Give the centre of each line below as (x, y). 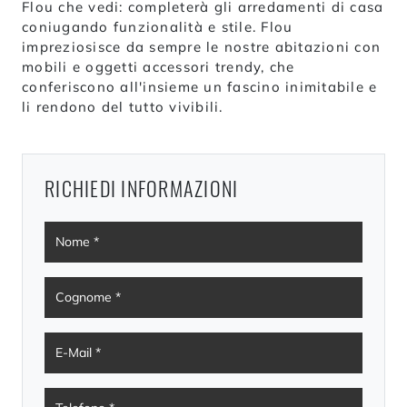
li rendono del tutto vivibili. (123, 106)
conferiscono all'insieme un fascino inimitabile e (200, 86)
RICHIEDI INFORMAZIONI (142, 188)
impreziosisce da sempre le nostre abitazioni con (201, 46)
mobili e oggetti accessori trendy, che (159, 66)
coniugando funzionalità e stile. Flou (158, 26)
